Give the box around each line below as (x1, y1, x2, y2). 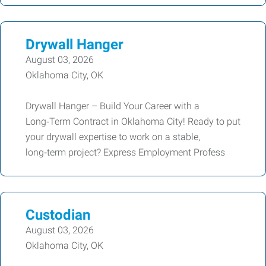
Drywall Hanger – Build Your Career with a (26, 100, 199, 112)
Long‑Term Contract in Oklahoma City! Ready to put (26, 115, 240, 127)
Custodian (26, 206, 90, 223)
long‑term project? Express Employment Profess (26, 146, 225, 158)
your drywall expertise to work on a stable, (26, 131, 200, 142)
